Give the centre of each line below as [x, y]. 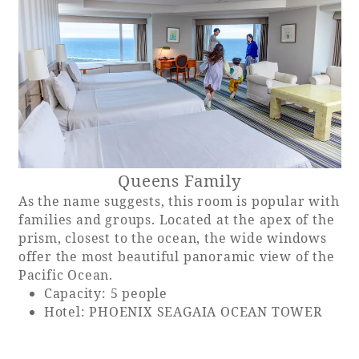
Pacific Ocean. [65, 275]
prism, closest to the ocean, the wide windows [172, 238]
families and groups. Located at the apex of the [176, 220]
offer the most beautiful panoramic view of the [176, 257]
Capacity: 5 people [106, 294]
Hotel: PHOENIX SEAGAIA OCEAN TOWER [183, 312]
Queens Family [180, 181]
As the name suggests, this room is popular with [179, 202]
